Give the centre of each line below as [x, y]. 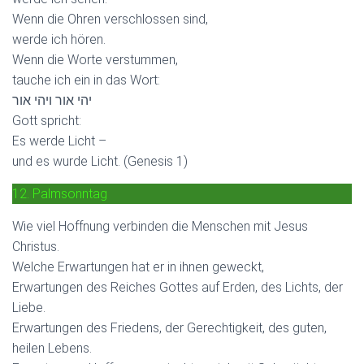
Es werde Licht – [59, 141]
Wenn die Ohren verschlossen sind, [110, 19]
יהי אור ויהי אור [52, 100]
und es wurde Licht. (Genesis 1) [100, 161]
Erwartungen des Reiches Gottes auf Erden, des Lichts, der [178, 287]
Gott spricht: [47, 120]
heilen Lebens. [52, 348]
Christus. [36, 246]
